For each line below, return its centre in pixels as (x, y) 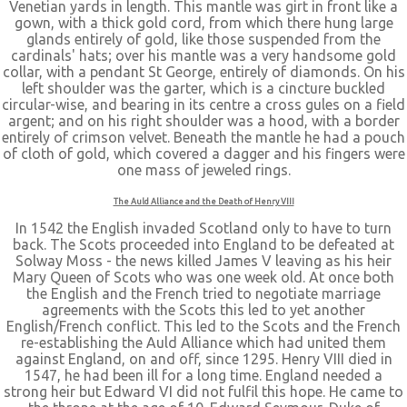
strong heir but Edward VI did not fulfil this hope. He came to (203, 392)
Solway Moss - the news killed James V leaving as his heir (203, 261)
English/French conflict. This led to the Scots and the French (203, 326)
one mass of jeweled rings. (203, 170)
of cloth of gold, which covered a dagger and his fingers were (203, 154)
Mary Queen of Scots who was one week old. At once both (203, 277)
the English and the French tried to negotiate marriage (203, 293)
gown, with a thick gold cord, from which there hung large (203, 23)
